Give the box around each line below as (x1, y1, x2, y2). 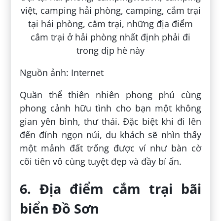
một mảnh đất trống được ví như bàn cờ (20, 142, 201, 154)
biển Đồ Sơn (20, 199, 100, 218)
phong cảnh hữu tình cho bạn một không (20, 102, 201, 114)
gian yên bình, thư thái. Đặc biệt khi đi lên (20, 115, 201, 127)
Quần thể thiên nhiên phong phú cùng (20, 88, 201, 101)
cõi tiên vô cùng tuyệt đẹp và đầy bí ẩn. (20, 155, 182, 167)
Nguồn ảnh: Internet (20, 66, 104, 78)
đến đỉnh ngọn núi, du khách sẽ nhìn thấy (20, 128, 201, 141)
